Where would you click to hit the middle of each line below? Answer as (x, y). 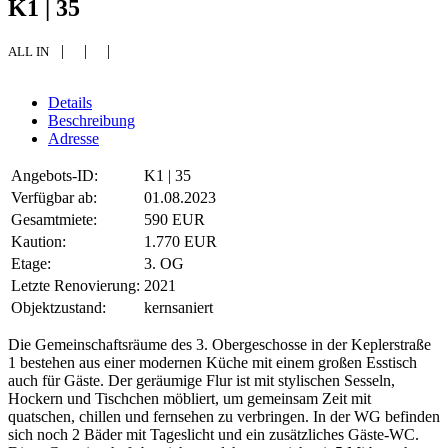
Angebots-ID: (54, 175)
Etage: (31, 263)
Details (70, 102)
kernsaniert (178, 307)
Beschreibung (91, 120)
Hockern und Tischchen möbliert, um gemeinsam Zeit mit (189, 398)
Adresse (73, 138)
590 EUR (174, 219)
